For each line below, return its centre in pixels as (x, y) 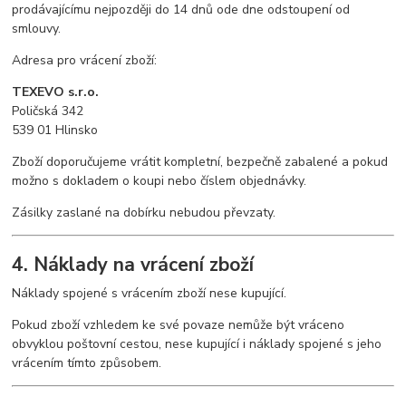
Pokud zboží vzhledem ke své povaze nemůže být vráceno (179, 325)
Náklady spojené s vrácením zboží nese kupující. (150, 294)
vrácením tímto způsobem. (87, 363)
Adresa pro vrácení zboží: (85, 61)
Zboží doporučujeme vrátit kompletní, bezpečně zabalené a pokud (200, 162)
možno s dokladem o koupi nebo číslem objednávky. (159, 181)
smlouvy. (37, 29)
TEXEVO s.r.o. (56, 92)
